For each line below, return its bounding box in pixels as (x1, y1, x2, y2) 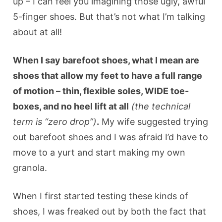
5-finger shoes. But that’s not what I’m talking (13, 11, 206, 22)
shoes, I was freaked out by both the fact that (13, 206, 207, 217)
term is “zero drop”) (13, 116, 97, 127)
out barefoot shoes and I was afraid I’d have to (13, 131, 209, 142)
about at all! (13, 26, 62, 37)
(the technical (129, 101, 191, 111)
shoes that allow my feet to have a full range (13, 70, 203, 81)
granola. (13, 162, 48, 173)
